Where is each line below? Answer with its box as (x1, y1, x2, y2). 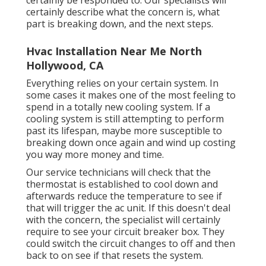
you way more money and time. (26, 147, 164, 161)
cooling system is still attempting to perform (26, 112, 224, 125)
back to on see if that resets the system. (26, 248, 203, 262)
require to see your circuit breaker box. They (26, 224, 224, 238)
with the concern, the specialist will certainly (26, 213, 220, 226)
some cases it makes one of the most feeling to (26, 88, 236, 102)
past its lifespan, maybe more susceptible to (26, 123, 222, 137)
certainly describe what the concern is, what (26, 5, 220, 18)
